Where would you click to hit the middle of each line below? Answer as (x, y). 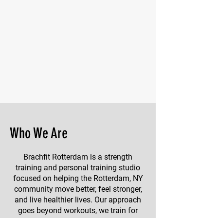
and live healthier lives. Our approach (78, 200)
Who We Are (39, 133)
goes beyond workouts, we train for (78, 210)
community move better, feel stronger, (78, 189)
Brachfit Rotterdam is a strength (78, 157)
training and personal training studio (78, 167)
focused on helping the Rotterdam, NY (78, 178)
